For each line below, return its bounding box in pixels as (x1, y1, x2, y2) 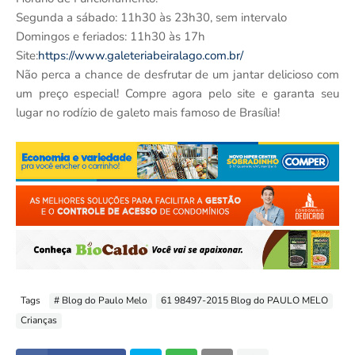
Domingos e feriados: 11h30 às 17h (16, 28, 205, 44)
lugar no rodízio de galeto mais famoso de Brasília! (16, 104, 280, 120)
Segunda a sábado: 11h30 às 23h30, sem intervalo (16, 9, 287, 25)
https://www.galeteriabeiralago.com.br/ (38, 47, 243, 63)
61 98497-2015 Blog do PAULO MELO (161, 294, 328, 307)
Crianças (21, 314, 57, 327)
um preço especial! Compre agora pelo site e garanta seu (16, 85, 339, 101)
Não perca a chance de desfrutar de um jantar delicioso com (16, 66, 339, 82)
